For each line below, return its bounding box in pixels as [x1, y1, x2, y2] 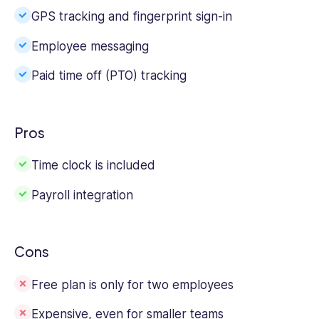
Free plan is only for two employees [31, 277, 234, 292]
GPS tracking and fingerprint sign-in [31, 9, 232, 23]
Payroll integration [31, 187, 133, 202]
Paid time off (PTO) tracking [31, 68, 187, 83]
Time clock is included [31, 158, 155, 173]
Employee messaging [31, 38, 149, 53]
